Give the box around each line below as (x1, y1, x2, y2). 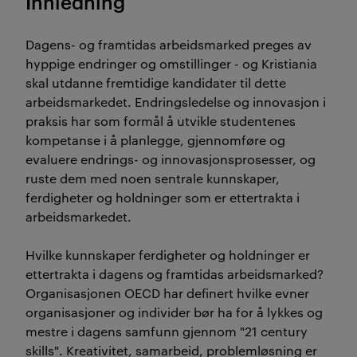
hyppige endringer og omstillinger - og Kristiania (25, 55, 317, 72)
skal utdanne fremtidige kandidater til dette (25, 74, 286, 91)
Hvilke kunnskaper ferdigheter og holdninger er (25, 246, 310, 263)
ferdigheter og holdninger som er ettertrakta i (25, 189, 300, 206)
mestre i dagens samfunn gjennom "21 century (25, 323, 308, 339)
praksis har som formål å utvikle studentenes (25, 112, 296, 129)
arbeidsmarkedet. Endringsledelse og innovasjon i (25, 93, 326, 110)
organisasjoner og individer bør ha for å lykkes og (25, 304, 323, 320)
